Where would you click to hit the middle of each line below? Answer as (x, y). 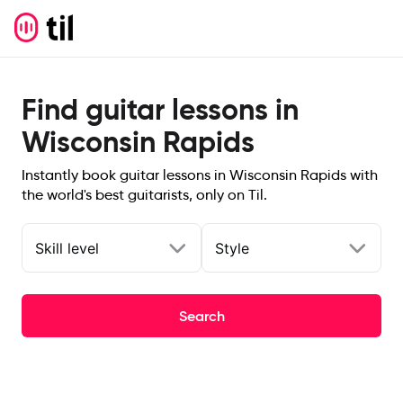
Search (201, 316)
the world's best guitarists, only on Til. (144, 195)
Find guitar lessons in (160, 110)
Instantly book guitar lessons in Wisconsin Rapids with (200, 175)
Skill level (67, 248)
